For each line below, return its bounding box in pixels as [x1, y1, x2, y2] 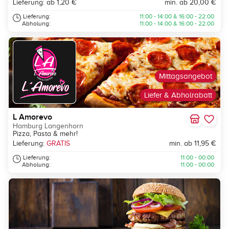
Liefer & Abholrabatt [144, 91, 212, 100]
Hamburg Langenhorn [13, 122, 83, 130]
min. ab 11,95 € [169, 140, 216, 148]
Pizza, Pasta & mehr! [13, 130, 78, 138]
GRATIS [47, 140, 70, 148]
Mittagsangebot [159, 72, 212, 81]
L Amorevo [13, 112, 52, 123]
